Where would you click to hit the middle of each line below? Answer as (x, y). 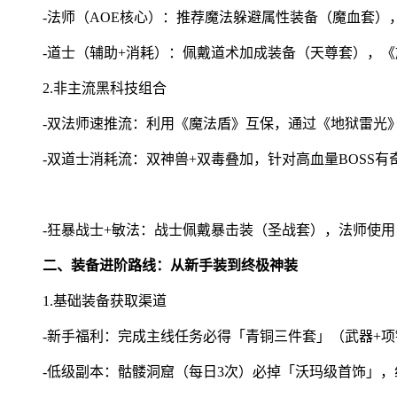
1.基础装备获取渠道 (105, 300)
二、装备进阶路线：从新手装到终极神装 (170, 265)
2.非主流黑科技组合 (105, 88)
